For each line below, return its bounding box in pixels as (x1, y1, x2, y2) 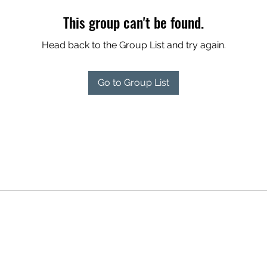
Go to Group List (98, 77, 169, 89)
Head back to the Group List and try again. (41, 39, 226, 51)
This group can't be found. (63, 11, 204, 33)
